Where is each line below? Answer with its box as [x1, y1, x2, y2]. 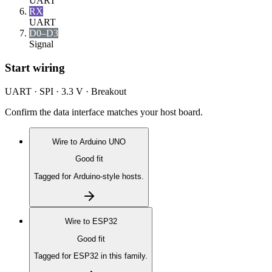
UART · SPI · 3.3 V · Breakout [5, 86, 126, 97]
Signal [29, 39, 53, 50]
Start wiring [5, 61, 65, 74]
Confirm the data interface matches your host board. [5, 106, 203, 117]
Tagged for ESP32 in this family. [34, 251, 148, 260]
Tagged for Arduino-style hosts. [34, 171, 144, 181]
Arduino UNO [80, 137, 126, 146]
